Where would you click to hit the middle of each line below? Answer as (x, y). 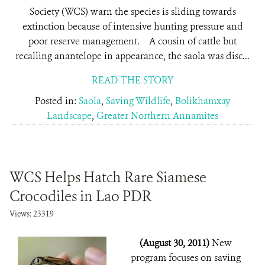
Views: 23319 (32, 214)
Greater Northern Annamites (157, 116)
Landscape (69, 116)
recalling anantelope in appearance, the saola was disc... (132, 56)
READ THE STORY (132, 80)
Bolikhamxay (203, 101)
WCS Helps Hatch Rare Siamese (108, 177)
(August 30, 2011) (175, 243)
